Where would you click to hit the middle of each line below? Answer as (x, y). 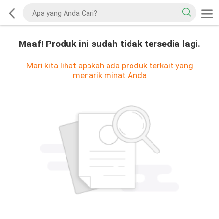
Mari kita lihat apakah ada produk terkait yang (109, 65)
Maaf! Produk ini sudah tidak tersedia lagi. (109, 44)
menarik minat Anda (109, 75)
